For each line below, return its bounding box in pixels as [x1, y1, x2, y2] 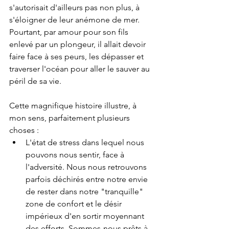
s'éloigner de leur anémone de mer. [9, 15, 142, 25]
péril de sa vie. [9, 76, 61, 86]
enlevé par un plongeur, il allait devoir [9, 39, 148, 50]
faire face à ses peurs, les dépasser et [9, 52, 146, 62]
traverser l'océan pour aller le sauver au [9, 64, 152, 74]
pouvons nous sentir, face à [26, 150, 126, 160]
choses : [9, 125, 39, 135]
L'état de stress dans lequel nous [26, 138, 146, 148]
